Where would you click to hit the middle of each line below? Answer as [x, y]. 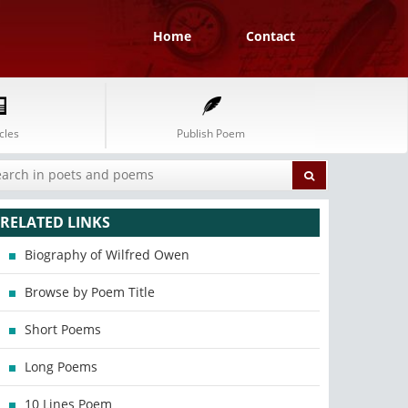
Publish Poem [211, 133]
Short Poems [63, 329]
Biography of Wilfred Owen [107, 255]
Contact [270, 36]
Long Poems [61, 367]
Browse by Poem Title [90, 292]
